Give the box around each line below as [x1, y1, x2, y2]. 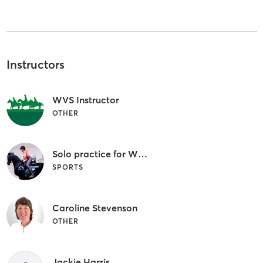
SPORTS [52, 163, 83, 172]
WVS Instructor [52, 94, 119, 106]
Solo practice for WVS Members [137, 148, 147, 160]
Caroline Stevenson [52, 202, 137, 214]
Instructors [6, 56, 65, 72]
